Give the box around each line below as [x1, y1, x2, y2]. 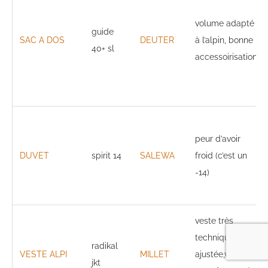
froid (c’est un [195, 150, 247, 160]
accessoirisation [195, 51, 257, 62]
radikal [92, 240, 118, 251]
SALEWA [140, 150, 175, 160]
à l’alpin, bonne [195, 35, 253, 45]
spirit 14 [92, 150, 121, 160]
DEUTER [140, 35, 174, 45]
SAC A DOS [20, 35, 65, 45]
